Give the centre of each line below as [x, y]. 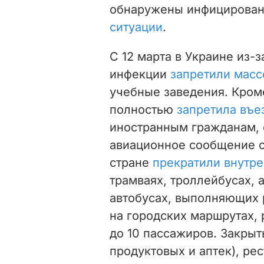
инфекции [140, 74]
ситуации [136, 27]
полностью [143, 109]
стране [131, 162]
